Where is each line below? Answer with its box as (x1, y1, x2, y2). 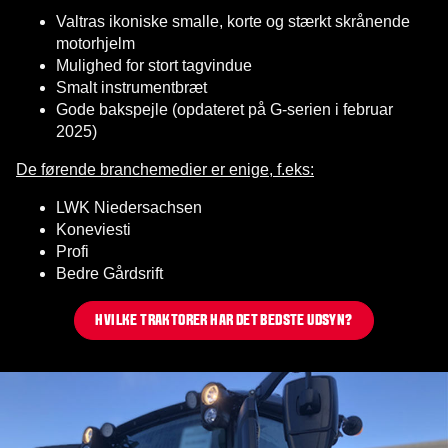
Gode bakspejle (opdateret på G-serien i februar (56, 100, 393, 118)
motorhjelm (56, 34, 135, 52)
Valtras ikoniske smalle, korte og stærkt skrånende (56, 12, 410, 30)
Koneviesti (56, 220, 135, 238)
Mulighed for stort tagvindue (56, 56, 252, 74)
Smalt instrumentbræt (56, 78, 207, 96)
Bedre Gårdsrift (56, 264, 163, 282)
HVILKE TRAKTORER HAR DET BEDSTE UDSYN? (95, 314, 353, 329)
